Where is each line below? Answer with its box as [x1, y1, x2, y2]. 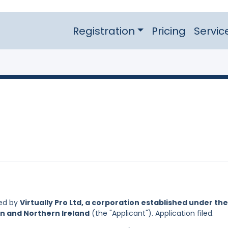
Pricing [151, 23, 186, 38]
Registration [72, 23, 135, 38]
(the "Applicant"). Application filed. [90, 208, 214, 218]
